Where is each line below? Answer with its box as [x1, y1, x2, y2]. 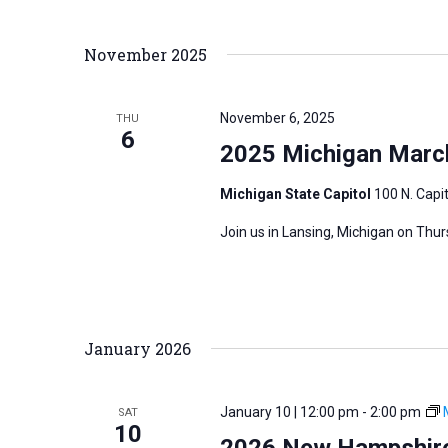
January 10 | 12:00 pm [219, 403, 359, 420]
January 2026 [84, 337, 191, 359]
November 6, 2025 [219, 109, 335, 126]
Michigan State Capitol [219, 185, 374, 202]
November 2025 [84, 43, 207, 65]
